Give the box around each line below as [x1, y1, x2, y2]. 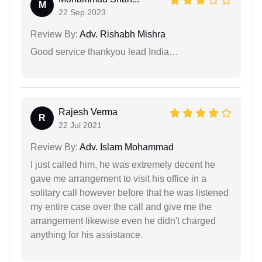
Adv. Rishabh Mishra [78, 29, 166, 39]
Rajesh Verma [58, 106, 118, 117]
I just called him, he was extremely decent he [30, 159, 215, 170]
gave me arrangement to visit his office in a [30, 173, 206, 184]
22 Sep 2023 [58, 7, 106, 17]
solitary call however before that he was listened [30, 187, 229, 198]
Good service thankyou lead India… [30, 46, 178, 57]
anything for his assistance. [30, 229, 143, 240]
